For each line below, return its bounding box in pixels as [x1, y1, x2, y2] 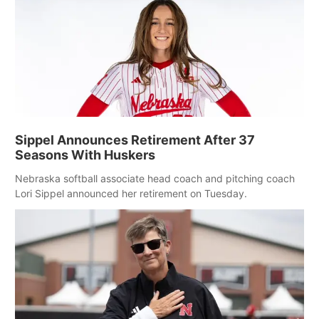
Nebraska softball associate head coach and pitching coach [15, 172, 295, 185]
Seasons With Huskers [15, 147, 155, 163]
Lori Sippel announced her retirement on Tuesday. [15, 187, 247, 200]
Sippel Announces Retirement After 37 [15, 132, 255, 148]
